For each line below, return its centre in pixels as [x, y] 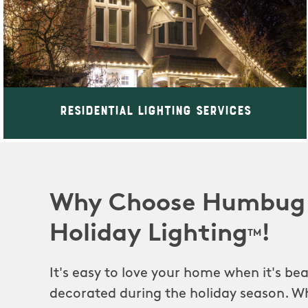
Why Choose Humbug [177, 205]
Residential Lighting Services [155, 110]
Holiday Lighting [148, 235]
